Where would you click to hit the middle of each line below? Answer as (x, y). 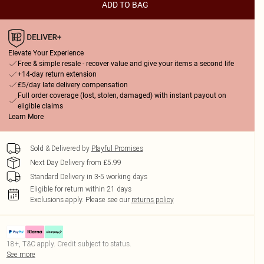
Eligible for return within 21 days (80, 189)
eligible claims (40, 106)
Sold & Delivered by (60, 148)
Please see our (107, 199)
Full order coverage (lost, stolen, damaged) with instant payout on (122, 95)
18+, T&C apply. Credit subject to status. (69, 244)
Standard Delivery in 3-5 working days (88, 176)
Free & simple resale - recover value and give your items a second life (126, 64)
